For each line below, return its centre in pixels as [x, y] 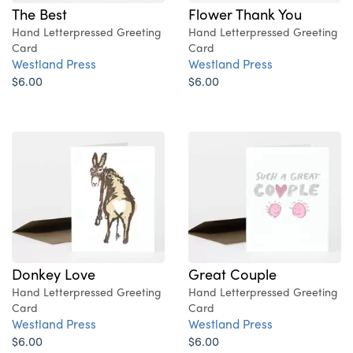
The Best [39, 14]
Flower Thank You [245, 14]
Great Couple [232, 274]
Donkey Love [54, 274]
